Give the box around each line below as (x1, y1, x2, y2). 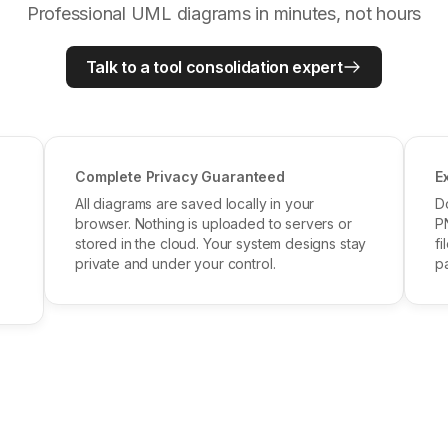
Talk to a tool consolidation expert (85, 56, 343, 77)
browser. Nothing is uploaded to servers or (75, 214, 352, 232)
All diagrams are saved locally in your (75, 194, 315, 212)
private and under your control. (75, 254, 276, 272)
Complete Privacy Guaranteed (75, 167, 285, 185)
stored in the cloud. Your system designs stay (75, 234, 367, 252)
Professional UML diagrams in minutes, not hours (26, 2, 422, 24)
